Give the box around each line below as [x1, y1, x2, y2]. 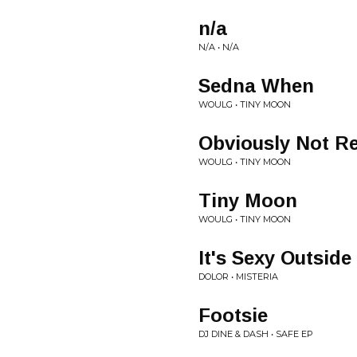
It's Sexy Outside [198, 247, 351, 269]
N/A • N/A [198, 41, 239, 53]
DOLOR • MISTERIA [198, 271, 278, 282]
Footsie [198, 304, 268, 326]
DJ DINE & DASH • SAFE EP [198, 328, 313, 339]
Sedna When [198, 75, 314, 96]
